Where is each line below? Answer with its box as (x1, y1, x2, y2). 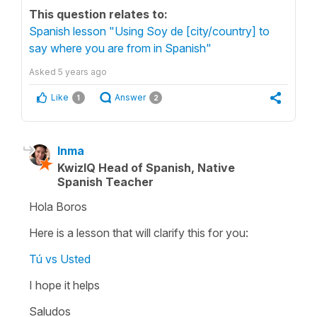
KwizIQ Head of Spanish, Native (57, 160, 235, 175)
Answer (115, 91, 146, 103)
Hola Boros (29, 199, 87, 214)
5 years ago (58, 66, 107, 77)
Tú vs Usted (29, 251, 91, 266)
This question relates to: (29, 6, 168, 21)
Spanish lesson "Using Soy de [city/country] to (29, 23, 270, 38)
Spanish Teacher (57, 174, 154, 189)
